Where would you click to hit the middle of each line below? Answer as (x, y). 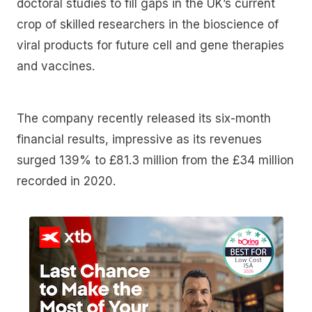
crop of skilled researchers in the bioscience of (148, 24)
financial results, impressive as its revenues (139, 140)
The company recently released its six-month (144, 119)
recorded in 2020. (66, 181)
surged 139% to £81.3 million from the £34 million (155, 161)
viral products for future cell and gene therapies (150, 45)
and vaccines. (56, 66)
